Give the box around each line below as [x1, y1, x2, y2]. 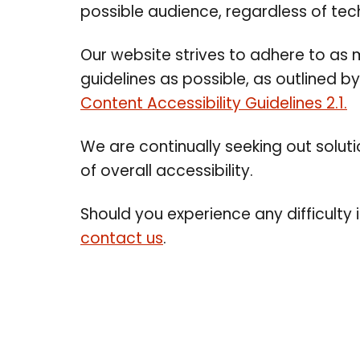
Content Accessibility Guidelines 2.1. [80, 97, 347, 112]
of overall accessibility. [80, 165, 253, 180]
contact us [80, 232, 163, 247]
